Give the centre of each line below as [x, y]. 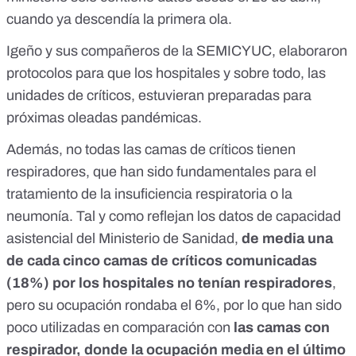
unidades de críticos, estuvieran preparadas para [159, 96]
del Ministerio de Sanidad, [156, 239]
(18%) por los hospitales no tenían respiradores [169, 283]
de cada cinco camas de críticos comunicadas [162, 261]
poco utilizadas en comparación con [120, 328]
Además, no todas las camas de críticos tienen [151, 150]
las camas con [282, 328]
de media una [286, 239]
